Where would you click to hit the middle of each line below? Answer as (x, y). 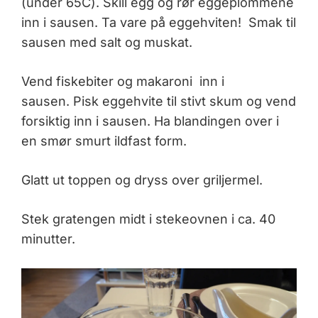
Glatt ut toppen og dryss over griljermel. (142, 180)
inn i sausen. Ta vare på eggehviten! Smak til (159, 23)
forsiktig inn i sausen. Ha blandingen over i (150, 121)
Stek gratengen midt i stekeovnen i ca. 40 (148, 219)
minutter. (48, 239)
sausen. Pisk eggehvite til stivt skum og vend (159, 102)
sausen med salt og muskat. (107, 43)
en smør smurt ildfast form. (104, 141)
